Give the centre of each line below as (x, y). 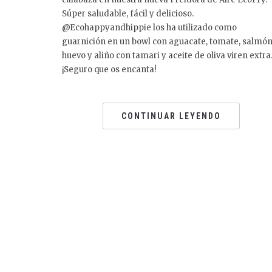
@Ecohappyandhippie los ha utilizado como (149, 28)
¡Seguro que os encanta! (109, 70)
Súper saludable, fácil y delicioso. (128, 14)
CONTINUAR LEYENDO (171, 116)
